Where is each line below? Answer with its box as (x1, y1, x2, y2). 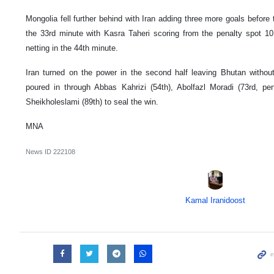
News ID (26, 148, 53, 156)
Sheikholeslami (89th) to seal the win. (26, 97, 158, 107)
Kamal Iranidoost (185, 196, 245, 206)
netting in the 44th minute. (26, 43, 118, 53)
